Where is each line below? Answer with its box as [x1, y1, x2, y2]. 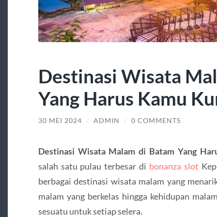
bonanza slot [149, 160, 199, 171]
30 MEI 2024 [38, 117, 82, 125]
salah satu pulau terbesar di [38, 160, 149, 171]
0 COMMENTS [131, 117, 181, 125]
